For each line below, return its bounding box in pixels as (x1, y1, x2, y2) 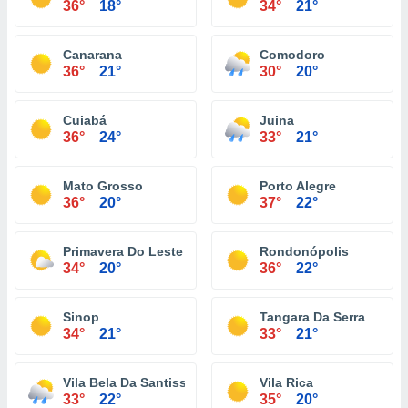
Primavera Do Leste (63, 244, 183, 259)
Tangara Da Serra (260, 310, 365, 324)
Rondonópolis (260, 244, 349, 259)
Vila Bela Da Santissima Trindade (63, 375, 267, 390)
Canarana (63, 47, 122, 62)
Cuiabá (63, 113, 107, 127)
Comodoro (260, 47, 325, 62)
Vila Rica (260, 375, 313, 390)
